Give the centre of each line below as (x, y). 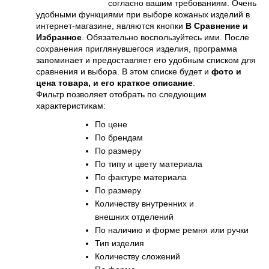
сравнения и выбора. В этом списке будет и (122, 71)
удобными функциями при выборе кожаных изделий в (143, 14)
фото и (225, 71)
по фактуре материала (144, 177)
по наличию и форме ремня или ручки (175, 230)
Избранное (59, 37)
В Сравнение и (217, 26)
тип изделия (122, 243)
